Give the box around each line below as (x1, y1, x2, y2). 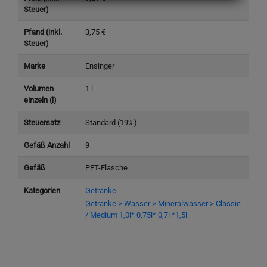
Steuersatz (23, 118, 60, 128)
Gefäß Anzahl (23, 141, 70, 150)
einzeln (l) (23, 95, 57, 105)
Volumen (23, 84, 54, 94)
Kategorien (23, 186, 60, 195)
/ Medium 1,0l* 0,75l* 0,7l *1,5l (85, 210, 187, 219)
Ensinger (85, 61, 114, 71)
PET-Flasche (85, 163, 128, 173)
